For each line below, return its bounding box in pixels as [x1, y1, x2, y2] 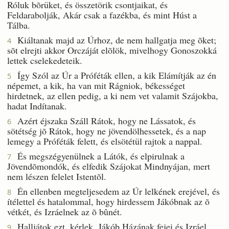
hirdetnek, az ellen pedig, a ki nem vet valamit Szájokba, [7, 89, 218, 102]
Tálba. [7, 18, 30, 31]
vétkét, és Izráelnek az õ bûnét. [7, 205, 122, 218]
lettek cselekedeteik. [7, 54, 82, 66]
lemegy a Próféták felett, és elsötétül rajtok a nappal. [7, 134, 202, 147]
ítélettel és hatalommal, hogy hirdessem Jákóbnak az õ [7, 195, 210, 208]
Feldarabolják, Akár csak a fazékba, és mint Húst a [7, 8, 197, 21]
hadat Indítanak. [7, 99, 67, 112]
